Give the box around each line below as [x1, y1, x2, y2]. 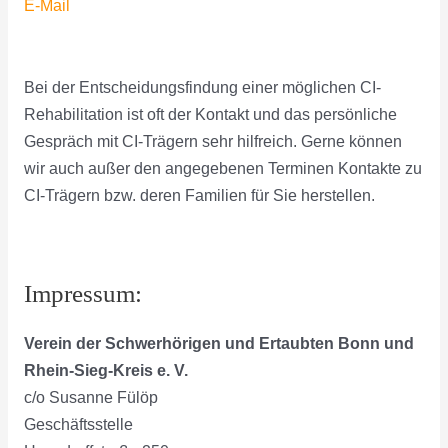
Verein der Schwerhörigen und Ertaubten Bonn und [23, 335, 414, 353]
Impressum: [23, 280, 142, 308]
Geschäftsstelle [23, 416, 133, 434]
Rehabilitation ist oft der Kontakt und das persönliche [23, 105, 397, 123]
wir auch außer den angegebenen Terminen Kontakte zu [23, 159, 422, 177]
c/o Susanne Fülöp [23, 389, 158, 407]
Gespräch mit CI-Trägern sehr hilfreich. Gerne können [23, 132, 402, 150]
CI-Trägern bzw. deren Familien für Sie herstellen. [23, 186, 375, 204]
